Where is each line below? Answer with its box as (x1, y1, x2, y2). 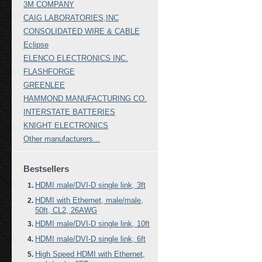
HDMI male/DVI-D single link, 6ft (35, 235, 146, 243)
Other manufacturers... (23, 135, 100, 143)
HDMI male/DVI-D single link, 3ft (35, 181, 146, 189)
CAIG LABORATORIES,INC (23, 13, 119, 22)
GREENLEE (23, 81, 65, 89)
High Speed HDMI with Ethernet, (35, 250, 145, 258)
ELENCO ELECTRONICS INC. (23, 54, 128, 63)
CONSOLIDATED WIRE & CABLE (23, 27, 140, 36)
